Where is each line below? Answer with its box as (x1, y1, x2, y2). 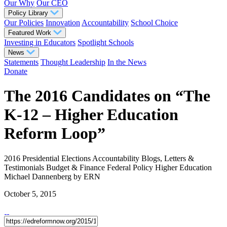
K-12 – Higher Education (4, 105, 178, 124)
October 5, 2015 (4, 189, 56, 198)
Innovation (46, 18, 80, 27)
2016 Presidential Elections (4, 154, 91, 163)
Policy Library (8, 9, 50, 17)
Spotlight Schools (78, 38, 134, 47)
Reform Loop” (4, 124, 105, 143)
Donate (4, 67, 27, 75)
